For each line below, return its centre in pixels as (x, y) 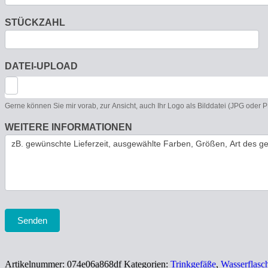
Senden (32, 221)
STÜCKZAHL (35, 23)
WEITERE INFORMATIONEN (68, 127)
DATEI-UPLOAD (41, 66)
